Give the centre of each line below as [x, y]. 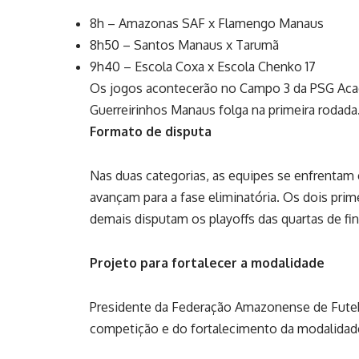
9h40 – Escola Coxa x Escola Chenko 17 [203, 66]
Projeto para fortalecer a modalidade [207, 262]
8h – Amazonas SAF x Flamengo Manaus [207, 23]
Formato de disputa [151, 131]
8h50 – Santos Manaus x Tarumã [184, 44]
